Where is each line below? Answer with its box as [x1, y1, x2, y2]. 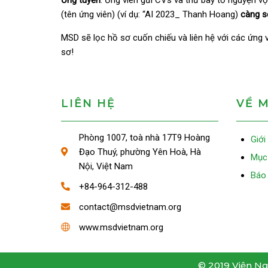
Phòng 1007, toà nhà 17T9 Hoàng [79, 132, 210, 143]
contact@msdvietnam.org [79, 202, 181, 212]
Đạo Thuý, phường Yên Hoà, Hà [79, 147, 201, 157]
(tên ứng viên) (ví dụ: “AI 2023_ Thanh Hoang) [61, 9, 240, 20]
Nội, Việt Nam [79, 161, 133, 172]
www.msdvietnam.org [79, 222, 163, 233]
